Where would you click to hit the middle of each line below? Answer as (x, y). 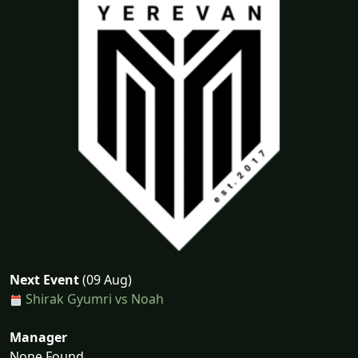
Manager (38, 337)
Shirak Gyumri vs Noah (95, 299)
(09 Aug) (105, 280)
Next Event (44, 280)
